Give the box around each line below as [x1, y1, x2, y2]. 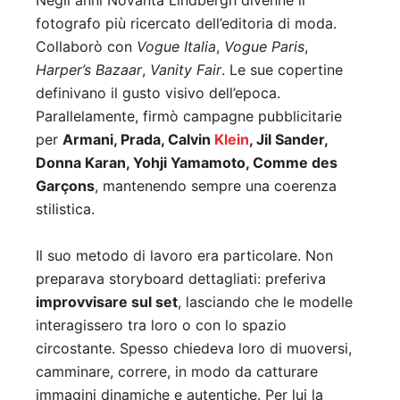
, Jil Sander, [249, 130, 328, 149]
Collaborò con [36, 37, 137, 56]
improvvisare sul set [36, 293, 178, 312]
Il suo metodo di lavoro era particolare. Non [36, 246, 333, 265]
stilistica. [36, 200, 95, 219]
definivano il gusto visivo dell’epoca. [36, 84, 280, 103]
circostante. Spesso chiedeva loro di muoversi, [36, 339, 352, 358]
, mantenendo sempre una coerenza [95, 177, 337, 196]
